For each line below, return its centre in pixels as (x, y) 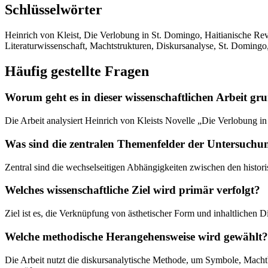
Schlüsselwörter (54, 9)
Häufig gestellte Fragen (77, 71)
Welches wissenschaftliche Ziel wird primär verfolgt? (133, 190)
